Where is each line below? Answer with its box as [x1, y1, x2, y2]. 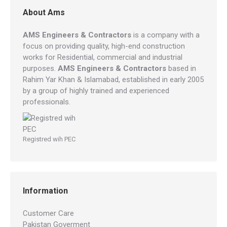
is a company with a [131, 30, 200, 40]
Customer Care [23, 209, 74, 218]
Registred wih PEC [23, 135, 75, 143]
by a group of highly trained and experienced [23, 86, 169, 96]
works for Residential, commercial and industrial [23, 53, 182, 62]
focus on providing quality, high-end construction [23, 42, 185, 51]
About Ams [23, 8, 65, 18]
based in [166, 64, 196, 73]
